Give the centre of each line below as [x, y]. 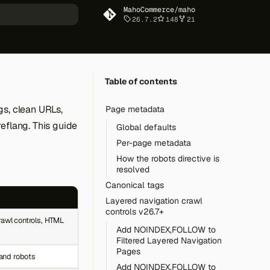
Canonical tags [135, 185]
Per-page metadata [154, 143]
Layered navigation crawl [154, 201]
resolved [133, 169]
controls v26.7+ [135, 212]
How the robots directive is [168, 159]
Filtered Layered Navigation [169, 240]
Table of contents [141, 81]
